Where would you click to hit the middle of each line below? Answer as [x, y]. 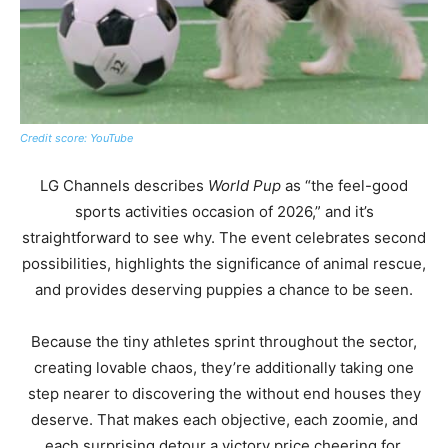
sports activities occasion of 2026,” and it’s [224, 211]
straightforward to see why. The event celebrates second [224, 237]
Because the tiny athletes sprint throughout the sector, [224, 341]
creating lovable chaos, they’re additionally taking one [224, 367]
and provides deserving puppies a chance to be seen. [224, 289]
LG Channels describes [124, 185]
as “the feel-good [344, 185]
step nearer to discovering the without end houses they [224, 393]
